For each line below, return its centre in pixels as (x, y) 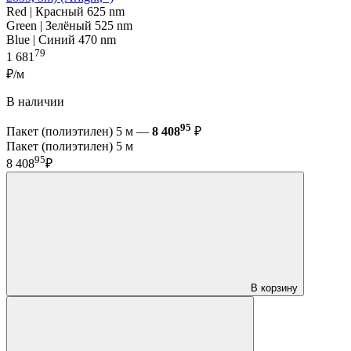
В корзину (274, 288)
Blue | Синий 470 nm (61, 40)
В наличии (35, 101)
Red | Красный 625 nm (65, 12)
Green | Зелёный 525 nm (69, 26)
